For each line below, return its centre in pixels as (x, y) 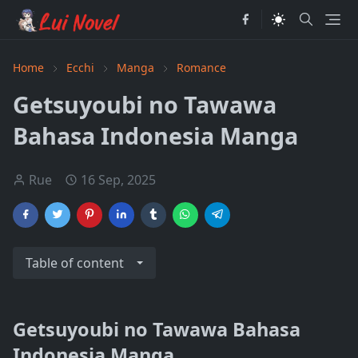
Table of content (75, 263)
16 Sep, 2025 (118, 180)
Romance (201, 68)
